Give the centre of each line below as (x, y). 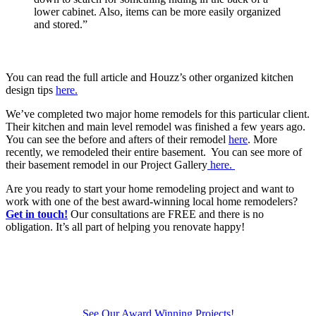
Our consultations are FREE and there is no (166, 214)
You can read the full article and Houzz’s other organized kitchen (150, 78)
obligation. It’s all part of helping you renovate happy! (125, 227)
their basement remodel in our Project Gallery (107, 165)
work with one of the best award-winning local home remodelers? (152, 202)
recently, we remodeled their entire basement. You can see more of (154, 152)
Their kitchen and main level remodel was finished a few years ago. (156, 127)
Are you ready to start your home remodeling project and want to (150, 189)
